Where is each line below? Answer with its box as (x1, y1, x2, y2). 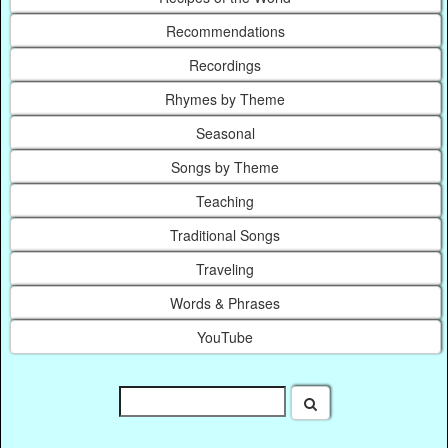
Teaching (196, 191, 255, 212)
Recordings (189, 55, 262, 76)
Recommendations (165, 21, 285, 42)
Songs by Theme (171, 157, 280, 178)
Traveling (196, 259, 255, 280)
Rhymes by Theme (165, 89, 286, 110)
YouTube (197, 327, 254, 348)
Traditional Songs (170, 225, 281, 246)
